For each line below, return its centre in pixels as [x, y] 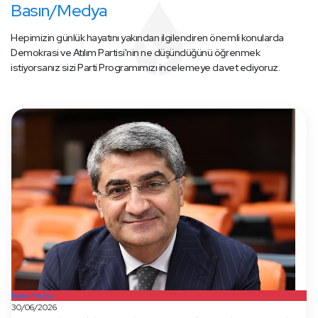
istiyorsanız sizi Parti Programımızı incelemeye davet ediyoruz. [146, 67]
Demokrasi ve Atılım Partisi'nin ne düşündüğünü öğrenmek [136, 53]
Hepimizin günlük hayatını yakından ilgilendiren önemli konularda [147, 38]
